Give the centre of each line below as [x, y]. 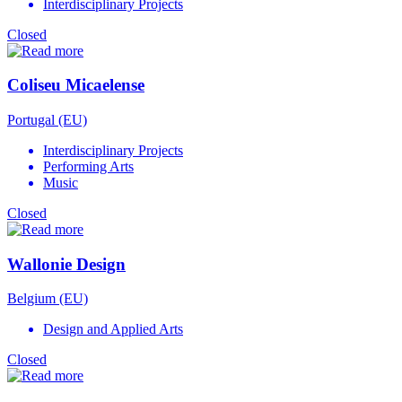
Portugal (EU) [47, 120]
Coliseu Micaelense [76, 85]
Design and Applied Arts [113, 329]
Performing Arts [88, 167]
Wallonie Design [66, 264]
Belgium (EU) [48, 299]
